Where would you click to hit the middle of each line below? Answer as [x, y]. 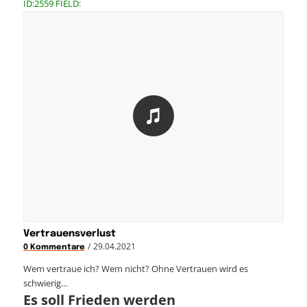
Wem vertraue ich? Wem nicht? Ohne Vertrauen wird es [135, 269]
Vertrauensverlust [69, 234]
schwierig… [45, 283]
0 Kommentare [54, 248]
